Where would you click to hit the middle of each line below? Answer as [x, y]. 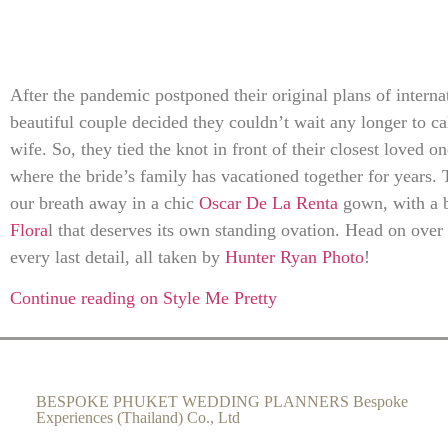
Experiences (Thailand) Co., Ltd [138, 417]
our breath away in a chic [104, 203]
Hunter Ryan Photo [294, 257]
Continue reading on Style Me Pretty [143, 298]
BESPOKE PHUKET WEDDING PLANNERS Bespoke [222, 401]
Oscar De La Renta [268, 203]
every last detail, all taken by [117, 257]
